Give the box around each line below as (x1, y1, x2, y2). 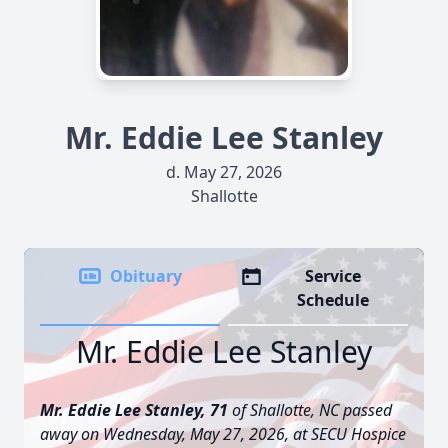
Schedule (297, 289, 370, 311)
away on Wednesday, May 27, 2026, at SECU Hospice (40, 423, 406, 445)
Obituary (110, 265, 182, 287)
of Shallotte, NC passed (228, 399, 392, 421)
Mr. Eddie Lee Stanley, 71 (40, 399, 228, 421)
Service (305, 265, 362, 287)
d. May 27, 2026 (166, 161, 282, 183)
